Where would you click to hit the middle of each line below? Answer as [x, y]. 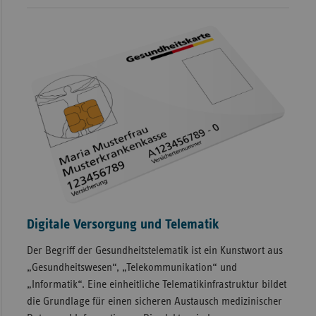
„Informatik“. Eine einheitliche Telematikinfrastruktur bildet [156, 284]
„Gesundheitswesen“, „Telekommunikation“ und [132, 267]
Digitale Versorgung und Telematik [123, 224]
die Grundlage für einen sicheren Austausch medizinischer [154, 301]
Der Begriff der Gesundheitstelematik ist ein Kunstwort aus [154, 250]
